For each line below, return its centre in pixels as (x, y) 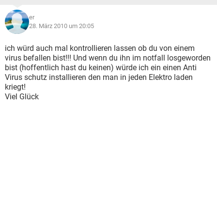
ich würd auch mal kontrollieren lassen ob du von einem (100, 48)
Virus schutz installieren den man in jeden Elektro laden (99, 77)
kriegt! (15, 87)
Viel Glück (22, 97)
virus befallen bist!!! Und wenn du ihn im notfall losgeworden (108, 58)
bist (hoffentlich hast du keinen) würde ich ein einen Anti (101, 68)
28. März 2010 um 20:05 (62, 26)
